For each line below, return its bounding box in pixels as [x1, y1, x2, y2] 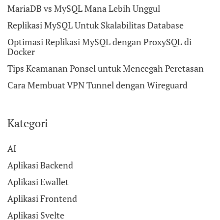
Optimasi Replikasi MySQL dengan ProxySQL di [7, 36, 192, 48]
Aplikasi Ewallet [7, 176, 69, 188]
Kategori [7, 116, 48, 130]
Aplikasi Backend [7, 159, 73, 171]
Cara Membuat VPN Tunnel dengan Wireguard [7, 79, 188, 91]
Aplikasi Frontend [7, 192, 77, 204]
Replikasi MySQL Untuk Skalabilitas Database [7, 19, 184, 31]
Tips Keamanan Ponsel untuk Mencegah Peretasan [7, 62, 204, 74]
